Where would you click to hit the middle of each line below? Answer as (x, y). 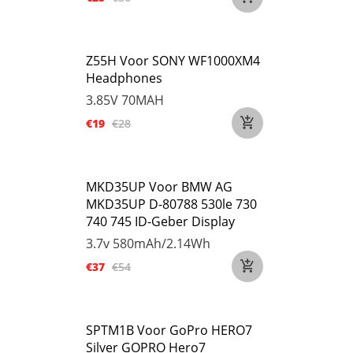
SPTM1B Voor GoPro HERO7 (169, 330)
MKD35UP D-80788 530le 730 (171, 204)
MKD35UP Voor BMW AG (159, 187)
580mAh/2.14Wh (162, 243)
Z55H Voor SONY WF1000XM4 (173, 61)
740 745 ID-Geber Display (160, 221)
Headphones (124, 78)
